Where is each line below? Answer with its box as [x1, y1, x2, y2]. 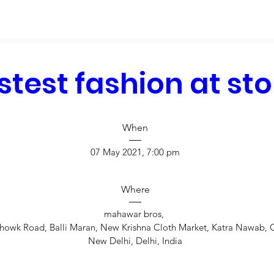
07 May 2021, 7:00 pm [91, 146, 180, 158]
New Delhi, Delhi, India [88, 235, 182, 247]
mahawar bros [104, 208, 161, 220]
